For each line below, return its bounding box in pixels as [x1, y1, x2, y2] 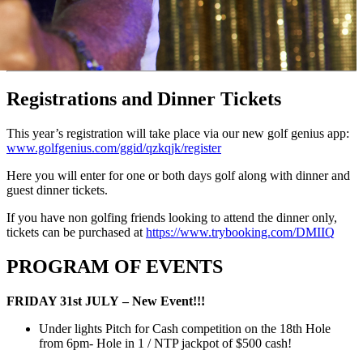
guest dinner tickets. [6, 183, 108, 198]
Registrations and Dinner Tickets [6, 88, 281, 110]
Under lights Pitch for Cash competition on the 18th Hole [39, 322, 331, 336]
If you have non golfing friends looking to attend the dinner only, [6, 211, 337, 225]
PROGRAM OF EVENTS [6, 256, 223, 278]
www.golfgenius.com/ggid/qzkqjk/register [6, 141, 221, 156]
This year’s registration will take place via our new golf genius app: [6, 126, 349, 141]
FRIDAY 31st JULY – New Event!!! [6, 294, 205, 309]
